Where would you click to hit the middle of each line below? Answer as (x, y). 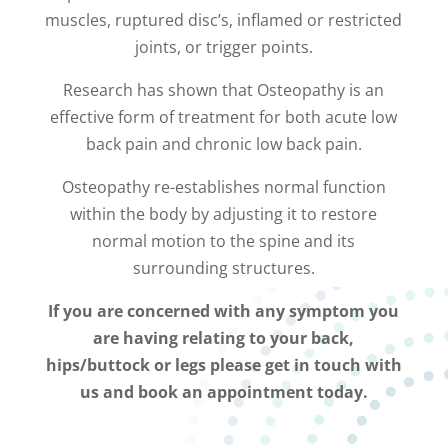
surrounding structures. (223, 267)
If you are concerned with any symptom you (224, 310)
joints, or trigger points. (223, 46)
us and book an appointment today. (223, 391)
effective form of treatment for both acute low (224, 116)
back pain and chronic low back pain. (223, 143)
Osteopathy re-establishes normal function (223, 186)
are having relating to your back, (224, 337)
